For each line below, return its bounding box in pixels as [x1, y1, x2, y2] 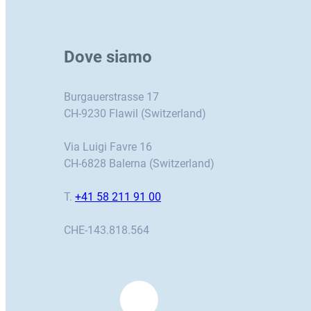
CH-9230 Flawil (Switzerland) [64, 107, 206, 121]
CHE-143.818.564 [64, 224, 149, 237]
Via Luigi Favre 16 [64, 140, 152, 154]
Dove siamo [64, 47, 152, 67]
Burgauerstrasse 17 [64, 90, 159, 104]
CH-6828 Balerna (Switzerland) [64, 157, 215, 171]
